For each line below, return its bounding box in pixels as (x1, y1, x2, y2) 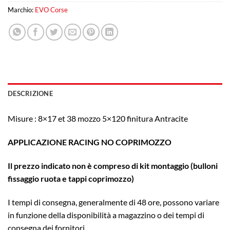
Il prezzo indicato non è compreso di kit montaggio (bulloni (8, 161, 218, 171)
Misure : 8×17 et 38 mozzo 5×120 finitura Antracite (8, 113, 188, 124)
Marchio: (8, 5, 35, 14)
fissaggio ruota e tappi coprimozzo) (8, 174, 134, 184)
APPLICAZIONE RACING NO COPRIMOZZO (8, 137, 171, 147)
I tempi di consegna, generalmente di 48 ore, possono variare (8, 197, 219, 207)
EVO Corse (35, 5, 68, 14)
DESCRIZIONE (8, 89, 53, 98)
